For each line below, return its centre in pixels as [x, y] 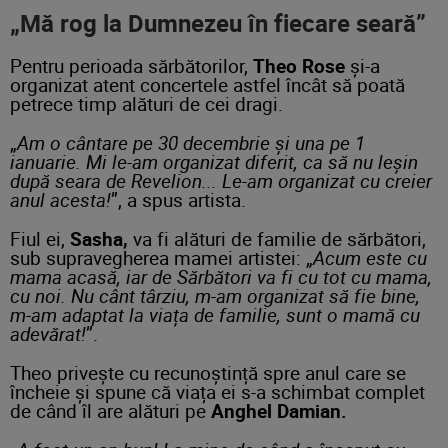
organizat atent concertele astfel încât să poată [207, 85]
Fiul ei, [40, 239]
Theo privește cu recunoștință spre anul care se [208, 373]
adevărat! [48, 334]
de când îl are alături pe [110, 411]
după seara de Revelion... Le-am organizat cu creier [221, 181]
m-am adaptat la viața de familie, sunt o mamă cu [215, 315]
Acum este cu [370, 258]
